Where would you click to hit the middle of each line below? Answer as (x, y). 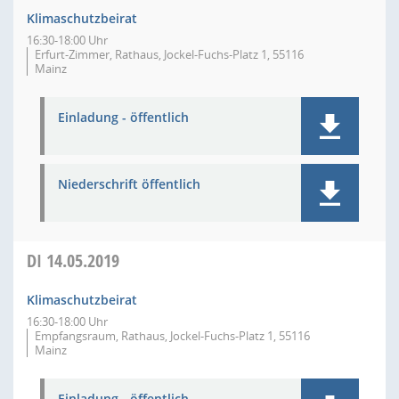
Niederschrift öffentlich (129, 184)
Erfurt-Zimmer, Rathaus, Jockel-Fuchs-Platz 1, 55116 (169, 54)
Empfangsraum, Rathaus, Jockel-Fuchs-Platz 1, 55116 (172, 336)
